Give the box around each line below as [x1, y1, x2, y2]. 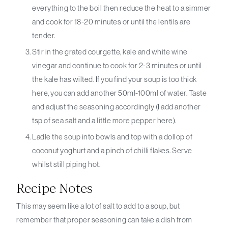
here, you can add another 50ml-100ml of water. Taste [32, 89, 207, 98]
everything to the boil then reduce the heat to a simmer [32, 4, 211, 13]
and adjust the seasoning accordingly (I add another [32, 102, 201, 111]
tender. [32, 31, 57, 40]
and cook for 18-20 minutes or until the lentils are [32, 17, 191, 26]
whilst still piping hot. [32, 160, 101, 169]
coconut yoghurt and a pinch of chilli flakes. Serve [32, 146, 192, 155]
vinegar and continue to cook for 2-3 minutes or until [32, 61, 202, 70]
